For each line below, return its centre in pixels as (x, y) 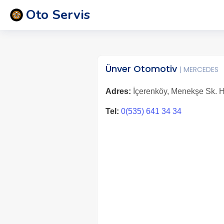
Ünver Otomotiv (142, 69)
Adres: (118, 91)
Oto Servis (58, 15)
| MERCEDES (199, 69)
